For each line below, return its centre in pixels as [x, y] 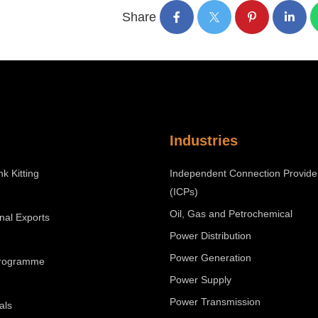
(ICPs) [184, 191]
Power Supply [201, 279]
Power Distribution [210, 235]
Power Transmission [215, 301]
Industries [204, 140]
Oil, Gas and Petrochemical [231, 213]
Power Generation [210, 257]
